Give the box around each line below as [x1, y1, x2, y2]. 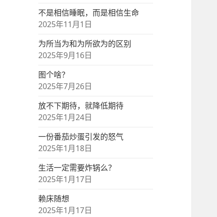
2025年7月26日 [38, 81, 93, 92]
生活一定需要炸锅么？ [38, 162, 116, 173]
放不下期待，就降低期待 [38, 100, 124, 111]
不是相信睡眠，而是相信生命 [38, 7, 139, 18]
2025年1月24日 [38, 112, 93, 123]
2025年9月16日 [38, 50, 93, 61]
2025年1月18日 [38, 143, 93, 154]
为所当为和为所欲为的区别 [38, 38, 132, 49]
